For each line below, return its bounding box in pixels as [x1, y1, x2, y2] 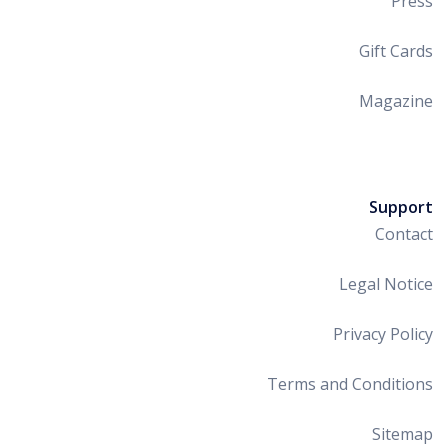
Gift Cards [359, 40, 433, 63]
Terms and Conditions [267, 373, 433, 396]
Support [369, 196, 433, 219]
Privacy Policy [333, 323, 433, 346]
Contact [375, 223, 433, 246]
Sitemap [372, 423, 433, 446]
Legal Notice [339, 273, 433, 296]
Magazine [359, 90, 433, 113]
